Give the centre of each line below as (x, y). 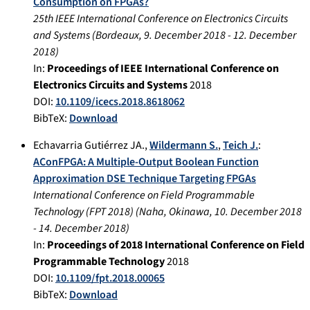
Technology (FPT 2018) (83, 211)
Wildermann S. (184, 145)
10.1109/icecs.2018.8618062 (120, 101)
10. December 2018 (258, 211)
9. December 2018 (185, 35)
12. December (265, 35)
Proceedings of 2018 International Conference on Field (176, 245)
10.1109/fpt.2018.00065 (110, 278)
